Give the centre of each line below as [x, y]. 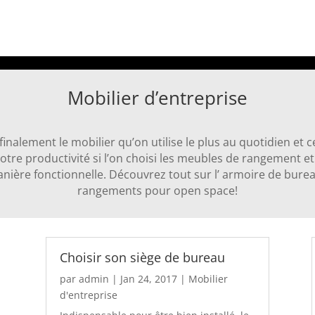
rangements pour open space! [157, 191]
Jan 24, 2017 [148, 279]
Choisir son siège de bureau [142, 258]
